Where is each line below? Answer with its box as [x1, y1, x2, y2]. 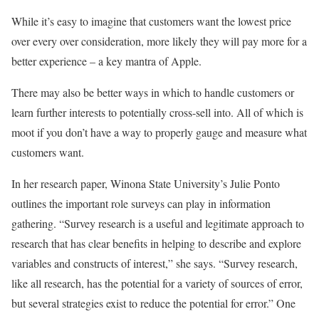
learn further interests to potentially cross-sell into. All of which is [11, 105, 303, 120]
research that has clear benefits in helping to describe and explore [11, 236, 301, 251]
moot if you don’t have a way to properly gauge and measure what [11, 125, 307, 140]
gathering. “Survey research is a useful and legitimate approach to [11, 216, 304, 231]
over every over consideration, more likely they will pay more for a [11, 33, 307, 48]
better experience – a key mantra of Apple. [11, 53, 202, 68]
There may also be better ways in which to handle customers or [11, 85, 294, 100]
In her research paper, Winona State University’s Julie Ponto [11, 176, 280, 191]
